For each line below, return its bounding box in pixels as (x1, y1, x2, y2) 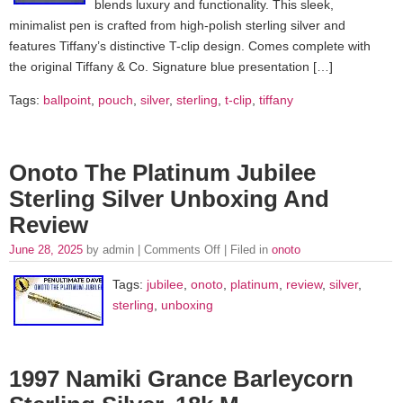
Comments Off (144, 242, 220, 256)
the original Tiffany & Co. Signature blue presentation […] (9, 58, 333, 74)
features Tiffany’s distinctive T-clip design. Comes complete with (9, 38, 371, 53)
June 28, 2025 (9, 242, 86, 256)
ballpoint (43, 93, 91, 108)
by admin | (86, 242, 144, 256)
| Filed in (220, 242, 272, 256)
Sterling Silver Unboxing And (9, 185, 329, 211)
